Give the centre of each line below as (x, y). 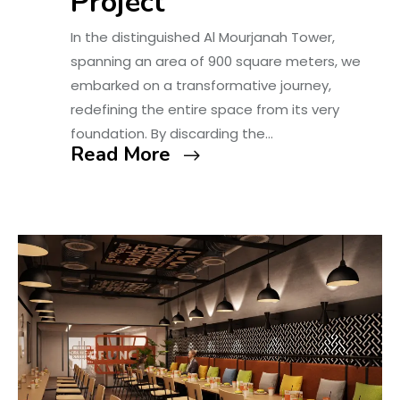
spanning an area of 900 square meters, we (215, 62)
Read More (120, 155)
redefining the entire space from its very (204, 110)
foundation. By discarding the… (171, 134)
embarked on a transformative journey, (200, 86)
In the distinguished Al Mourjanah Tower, (202, 37)
